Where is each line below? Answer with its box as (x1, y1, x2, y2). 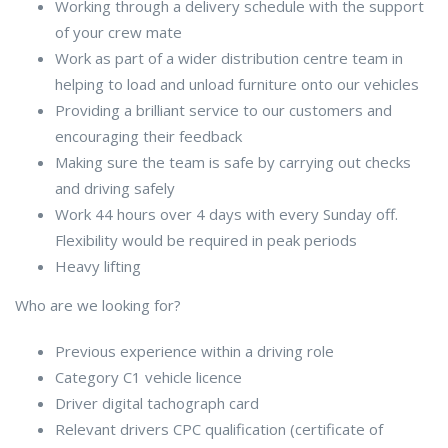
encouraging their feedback (55, 125, 242, 146)
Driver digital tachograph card (55, 392, 259, 413)
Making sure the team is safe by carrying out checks (55, 151, 411, 172)
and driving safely (55, 177, 175, 198)
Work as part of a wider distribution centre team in (55, 47, 403, 68)
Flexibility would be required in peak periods (55, 229, 357, 250)
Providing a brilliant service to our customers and (55, 99, 392, 120)
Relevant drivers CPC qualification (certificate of (55, 418, 383, 439)
